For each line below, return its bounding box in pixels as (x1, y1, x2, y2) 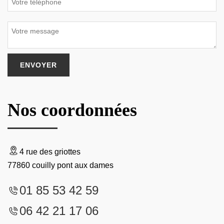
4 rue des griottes (19, 147, 80, 156)
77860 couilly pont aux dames (7, 161, 113, 169)
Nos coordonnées (7, 100, 137, 120)
